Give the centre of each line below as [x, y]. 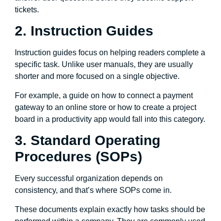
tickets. [27, 10]
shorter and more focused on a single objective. [97, 76]
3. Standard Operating [88, 141]
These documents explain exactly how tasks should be [110, 209]
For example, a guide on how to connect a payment [104, 95]
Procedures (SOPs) [78, 157]
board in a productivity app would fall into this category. [110, 119]
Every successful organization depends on [89, 179]
